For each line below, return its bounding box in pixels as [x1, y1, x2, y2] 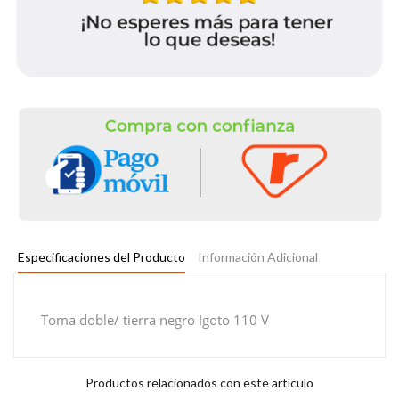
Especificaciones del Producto [18, 249, 185, 265]
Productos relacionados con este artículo [85, 375, 313, 391]
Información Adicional [198, 249, 318, 265]
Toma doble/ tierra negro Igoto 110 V [41, 311, 269, 330]
